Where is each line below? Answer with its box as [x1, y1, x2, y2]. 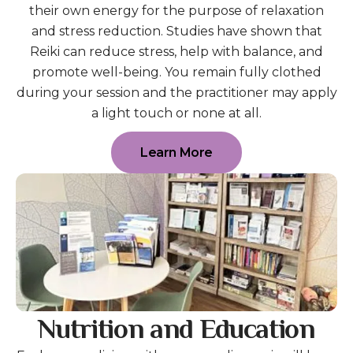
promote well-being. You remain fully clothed [32, 64, 321, 80]
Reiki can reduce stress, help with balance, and [30, 43, 323, 59]
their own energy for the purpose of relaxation [29, 2, 324, 18]
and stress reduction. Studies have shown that [31, 23, 322, 39]
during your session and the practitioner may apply [16, 84, 337, 100]
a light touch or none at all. [91, 105, 262, 121]
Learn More [140, 144, 213, 160]
